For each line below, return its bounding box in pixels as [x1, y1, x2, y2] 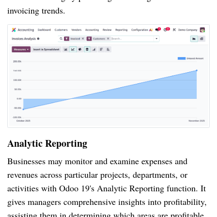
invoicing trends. [7, 4, 65, 16]
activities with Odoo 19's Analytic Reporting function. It [7, 182, 206, 194]
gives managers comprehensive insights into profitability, [7, 195, 207, 207]
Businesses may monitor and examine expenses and [7, 155, 187, 167]
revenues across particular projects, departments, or [7, 168, 187, 180]
